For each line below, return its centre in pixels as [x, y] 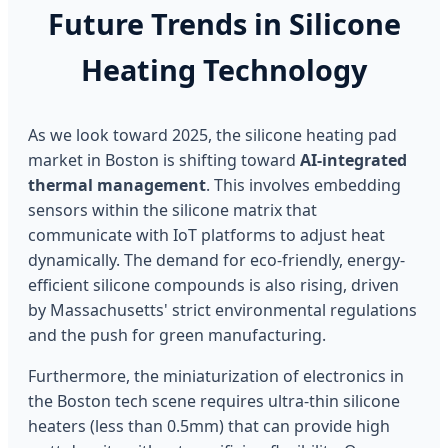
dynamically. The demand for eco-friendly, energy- [216, 259]
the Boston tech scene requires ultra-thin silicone [214, 400]
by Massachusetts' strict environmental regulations [222, 309]
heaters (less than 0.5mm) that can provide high [209, 425]
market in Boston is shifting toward [164, 159]
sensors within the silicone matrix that [172, 209]
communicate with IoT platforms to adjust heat [206, 234]
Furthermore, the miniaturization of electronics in [216, 375]
